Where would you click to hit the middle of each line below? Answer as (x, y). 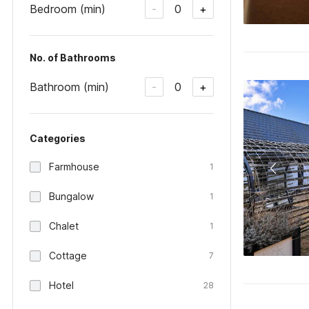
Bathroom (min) (69, 87)
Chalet (64, 226)
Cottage (68, 256)
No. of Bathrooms (73, 58)
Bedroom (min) (68, 9)
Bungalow (71, 196)
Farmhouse (74, 167)
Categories (58, 138)
